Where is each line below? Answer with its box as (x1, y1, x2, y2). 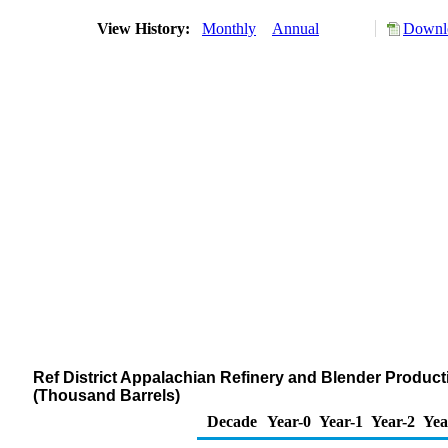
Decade (207, 413, 257, 430)
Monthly (202, 20, 256, 37)
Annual (272, 20, 319, 37)
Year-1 (319, 413, 363, 430)
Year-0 (267, 413, 311, 430)
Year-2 (371, 413, 415, 430)
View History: (93, 20, 198, 37)
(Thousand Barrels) (33, 387, 180, 404)
